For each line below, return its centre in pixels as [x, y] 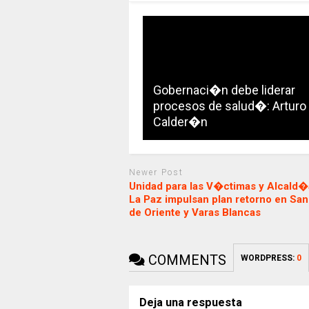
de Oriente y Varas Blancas [195, 213]
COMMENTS [185, 260]
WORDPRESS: [268, 258]
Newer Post [156, 172]
